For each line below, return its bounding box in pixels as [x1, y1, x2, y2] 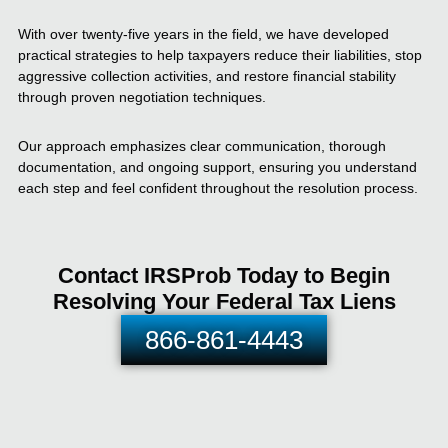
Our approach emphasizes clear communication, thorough [18, 138, 386, 155]
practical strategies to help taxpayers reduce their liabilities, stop [18, 47, 422, 64]
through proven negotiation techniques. [18, 89, 266, 106]
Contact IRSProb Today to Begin [58, 263, 390, 289]
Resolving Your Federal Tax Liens [52, 289, 396, 315]
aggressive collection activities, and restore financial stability [18, 68, 396, 85]
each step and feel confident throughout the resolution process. [18, 180, 418, 197]
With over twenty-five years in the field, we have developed [18, 26, 389, 43]
